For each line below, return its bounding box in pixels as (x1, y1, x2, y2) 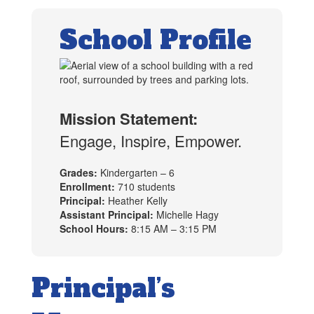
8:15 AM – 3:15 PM (131, 221, 217, 236)
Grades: (60, 165, 97, 180)
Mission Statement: (60, 107, 198, 130)
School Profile (60, 23, 252, 58)
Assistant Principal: (60, 207, 153, 222)
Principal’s (32, 271, 175, 306)
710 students (118, 179, 175, 194)
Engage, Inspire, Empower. (60, 130, 242, 152)
